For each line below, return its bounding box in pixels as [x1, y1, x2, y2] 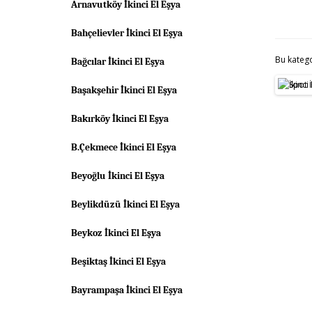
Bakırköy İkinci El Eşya [71, 113, 169, 125]
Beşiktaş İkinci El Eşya [71, 256, 166, 267]
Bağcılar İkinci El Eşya [71, 56, 164, 68]
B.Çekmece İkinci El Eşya [71, 141, 176, 153]
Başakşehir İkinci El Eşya [71, 84, 177, 96]
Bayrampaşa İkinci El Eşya [71, 284, 182, 296]
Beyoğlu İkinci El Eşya [71, 170, 164, 182]
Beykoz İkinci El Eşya [71, 227, 161, 239]
